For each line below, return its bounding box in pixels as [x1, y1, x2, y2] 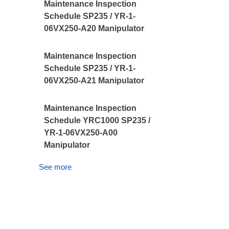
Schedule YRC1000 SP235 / [44, 116, 151, 125]
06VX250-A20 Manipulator [44, 24, 145, 33]
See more [39, 163, 72, 171]
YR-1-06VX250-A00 [44, 128, 118, 137]
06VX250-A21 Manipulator [44, 76, 145, 85]
